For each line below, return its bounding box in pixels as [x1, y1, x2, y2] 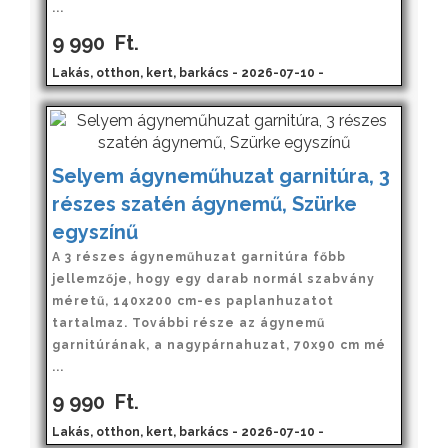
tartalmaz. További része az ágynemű [52, 315, 325, 330]
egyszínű [52, 219, 138, 244]
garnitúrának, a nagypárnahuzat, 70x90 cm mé [52, 337, 386, 352]
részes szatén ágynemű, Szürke [52, 191, 357, 216]
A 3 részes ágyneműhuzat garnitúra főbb [52, 249, 346, 264]
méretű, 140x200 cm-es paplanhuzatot [52, 293, 334, 308]
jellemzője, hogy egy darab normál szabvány [52, 271, 375, 286]
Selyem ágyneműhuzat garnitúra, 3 [52, 163, 390, 188]
